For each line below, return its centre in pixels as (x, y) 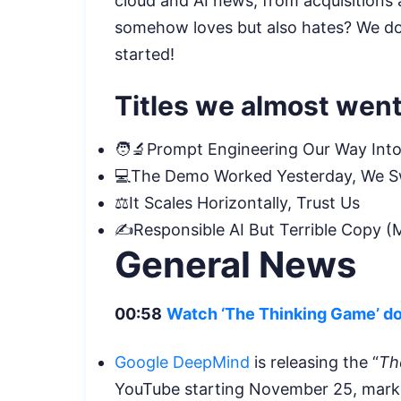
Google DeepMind (182, 362)
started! (147, 54)
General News (239, 264)
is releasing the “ (314, 362)
